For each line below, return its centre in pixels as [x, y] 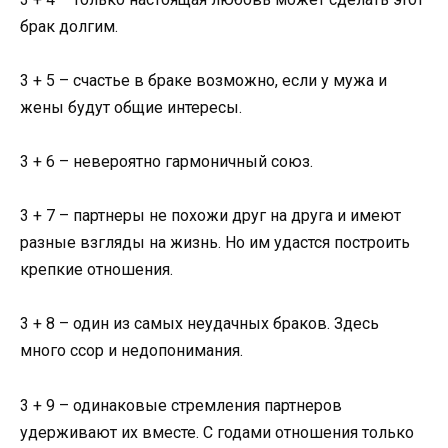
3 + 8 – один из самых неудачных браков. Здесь [199, 324]
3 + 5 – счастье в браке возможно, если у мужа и [203, 80]
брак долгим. [69, 26]
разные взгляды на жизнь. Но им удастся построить [215, 243]
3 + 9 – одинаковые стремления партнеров [181, 405]
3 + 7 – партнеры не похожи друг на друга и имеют [210, 216]
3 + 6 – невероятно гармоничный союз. [166, 161]
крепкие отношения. [96, 270]
